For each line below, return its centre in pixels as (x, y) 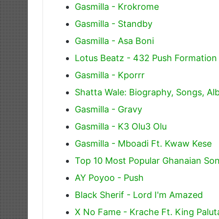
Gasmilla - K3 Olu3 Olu (121, 126)
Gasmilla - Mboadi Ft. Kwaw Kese (143, 143)
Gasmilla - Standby (114, 23)
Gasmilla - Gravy (109, 109)
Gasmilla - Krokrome (117, 6)
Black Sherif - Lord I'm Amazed (139, 195)
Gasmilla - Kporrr (110, 75)
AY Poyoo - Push (109, 177)
